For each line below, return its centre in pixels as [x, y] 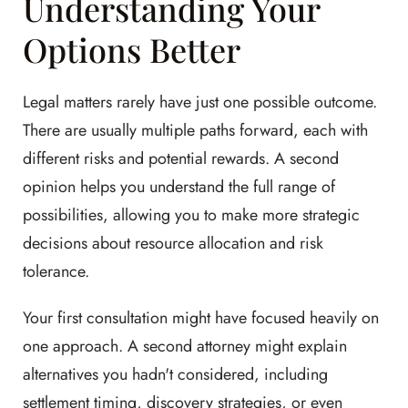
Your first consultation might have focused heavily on [201, 318]
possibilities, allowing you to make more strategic [191, 215]
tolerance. [56, 272]
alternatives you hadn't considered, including [175, 375]
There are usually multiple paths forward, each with [195, 131]
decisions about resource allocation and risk [173, 244]
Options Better [132, 50]
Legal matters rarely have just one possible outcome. [200, 102]
